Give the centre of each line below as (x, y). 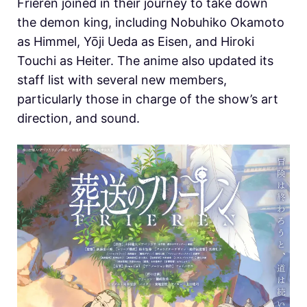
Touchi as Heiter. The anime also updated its (145, 60)
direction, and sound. (78, 118)
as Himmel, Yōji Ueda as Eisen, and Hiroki (136, 41)
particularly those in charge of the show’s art (148, 99)
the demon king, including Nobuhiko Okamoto (151, 22)
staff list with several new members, (122, 79)
